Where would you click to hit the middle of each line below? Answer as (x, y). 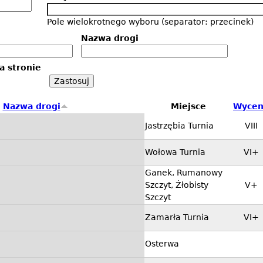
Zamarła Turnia (177, 218)
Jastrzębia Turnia (179, 126)
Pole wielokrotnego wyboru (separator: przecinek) (150, 22)
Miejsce (188, 107)
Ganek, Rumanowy (184, 173)
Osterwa (162, 244)
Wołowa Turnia (175, 152)
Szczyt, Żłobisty (177, 185)
